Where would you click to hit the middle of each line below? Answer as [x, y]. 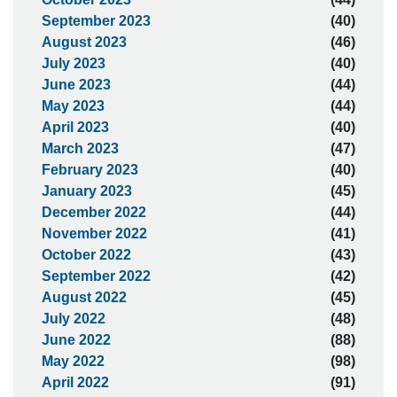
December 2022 [94, 212]
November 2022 [94, 234]
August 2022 [84, 297]
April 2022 [75, 382]
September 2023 [96, 21]
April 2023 [75, 127]
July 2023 [74, 63]
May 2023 [73, 106]
